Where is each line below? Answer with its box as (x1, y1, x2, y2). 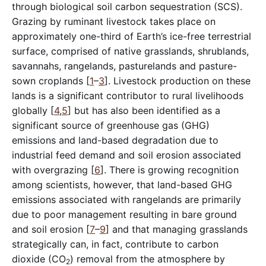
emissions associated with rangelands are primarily (12, 193, 241, 205)
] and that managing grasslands (106, 223, 248, 235)
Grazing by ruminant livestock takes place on (12, 15, 216, 27)
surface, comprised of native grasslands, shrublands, (12, 45, 249, 57)
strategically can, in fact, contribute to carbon (12, 237, 218, 250)
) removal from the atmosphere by (70, 252, 225, 265)
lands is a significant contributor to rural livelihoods (12, 89, 243, 102)
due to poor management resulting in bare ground (12, 208, 237, 220)
